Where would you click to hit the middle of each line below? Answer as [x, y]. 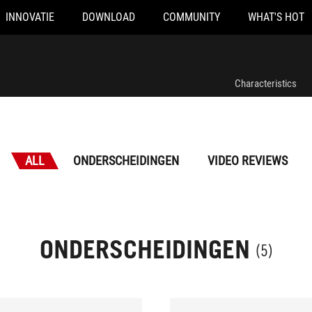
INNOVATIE [30, 17]
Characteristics [266, 84]
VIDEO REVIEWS [247, 161]
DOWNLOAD [109, 17]
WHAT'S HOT [276, 17]
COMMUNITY [192, 17]
